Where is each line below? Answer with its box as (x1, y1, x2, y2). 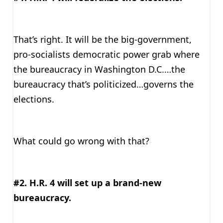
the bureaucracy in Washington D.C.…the (13, 63, 185, 75)
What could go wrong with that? (13, 134, 149, 147)
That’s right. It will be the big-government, (13, 33, 192, 45)
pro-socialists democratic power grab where (13, 48, 200, 60)
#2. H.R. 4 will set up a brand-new (13, 176, 161, 189)
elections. (13, 93, 54, 105)
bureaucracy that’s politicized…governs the (13, 78, 194, 90)
